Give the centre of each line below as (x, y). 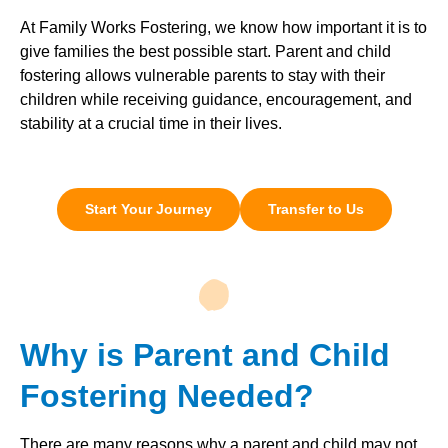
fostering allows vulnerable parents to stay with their (202, 75)
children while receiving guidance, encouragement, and (216, 99)
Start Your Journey (148, 208)
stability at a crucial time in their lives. (151, 123)
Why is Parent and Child (205, 354)
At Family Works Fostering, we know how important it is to (223, 27)
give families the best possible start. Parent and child (205, 51)
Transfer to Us (315, 208)
